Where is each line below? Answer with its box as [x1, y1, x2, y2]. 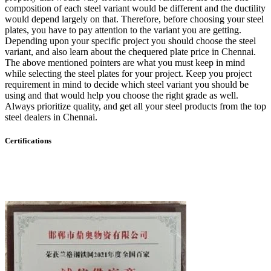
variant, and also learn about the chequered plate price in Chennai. [5, 47, 256, 57]
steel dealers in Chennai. [5, 112, 97, 123]
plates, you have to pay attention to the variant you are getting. [5, 25, 241, 36]
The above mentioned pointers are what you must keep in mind [5, 57, 245, 68]
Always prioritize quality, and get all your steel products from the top [5, 101, 266, 112]
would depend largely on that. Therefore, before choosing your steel [5, 14, 264, 25]
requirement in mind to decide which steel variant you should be [5, 79, 249, 90]
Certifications [5, 136, 51, 146]
